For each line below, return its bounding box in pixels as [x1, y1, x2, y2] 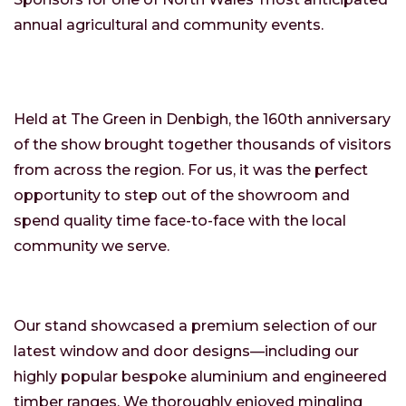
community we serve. [14, 237, 169, 256]
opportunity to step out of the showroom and [14, 187, 350, 205]
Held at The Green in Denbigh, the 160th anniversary [14, 111, 391, 129]
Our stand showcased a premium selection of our [14, 317, 377, 335]
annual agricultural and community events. [14, 16, 324, 34]
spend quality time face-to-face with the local [14, 212, 346, 230]
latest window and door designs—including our [14, 343, 359, 361]
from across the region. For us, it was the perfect [14, 161, 368, 179]
